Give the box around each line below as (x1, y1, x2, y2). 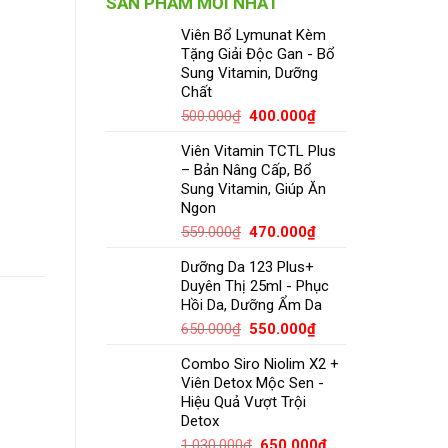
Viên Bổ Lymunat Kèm (181, 26, 326, 45)
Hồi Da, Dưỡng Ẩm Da (181, 296, 322, 315)
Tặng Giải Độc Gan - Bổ (181, 45, 335, 64)
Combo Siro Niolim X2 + (181, 355, 339, 374)
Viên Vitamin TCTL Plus (181, 142, 336, 161)
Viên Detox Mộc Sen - (181, 374, 324, 393)
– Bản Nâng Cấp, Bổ (181, 161, 312, 180)
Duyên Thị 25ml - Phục (181, 277, 329, 296)
